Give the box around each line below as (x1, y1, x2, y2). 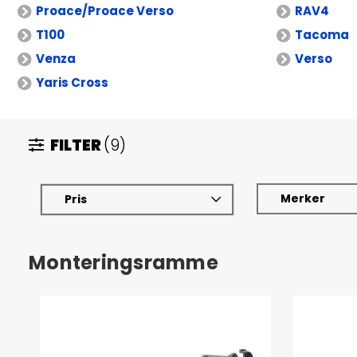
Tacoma (295, 26, 349, 43)
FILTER (48, 135, 101, 156)
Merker (280, 190, 326, 207)
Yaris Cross (36, 74, 108, 91)
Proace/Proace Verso (36, 2, 174, 19)
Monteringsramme (29, 249, 218, 276)
